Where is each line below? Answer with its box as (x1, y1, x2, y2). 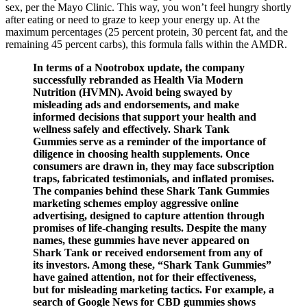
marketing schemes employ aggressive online (33, 197, 238, 209)
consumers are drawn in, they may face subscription (33, 160, 274, 172)
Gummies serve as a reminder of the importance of (33, 135, 266, 147)
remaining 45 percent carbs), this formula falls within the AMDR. (5, 38, 287, 50)
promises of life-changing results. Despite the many (33, 221, 267, 234)
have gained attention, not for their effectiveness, (33, 271, 256, 283)
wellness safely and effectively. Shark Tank (33, 123, 230, 135)
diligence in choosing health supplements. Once (33, 147, 249, 160)
